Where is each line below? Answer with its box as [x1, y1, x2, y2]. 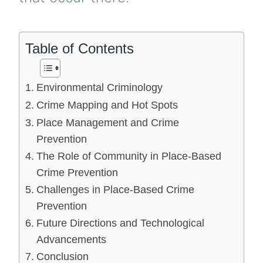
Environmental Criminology [36, 81, 163, 93]
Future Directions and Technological [36, 217, 204, 229]
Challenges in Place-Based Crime [36, 183, 194, 195]
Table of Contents [25, 40, 134, 56]
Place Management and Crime [36, 116, 179, 129]
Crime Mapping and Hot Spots [36, 99, 178, 111]
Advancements [36, 233, 106, 245]
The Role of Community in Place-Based [36, 150, 221, 162]
